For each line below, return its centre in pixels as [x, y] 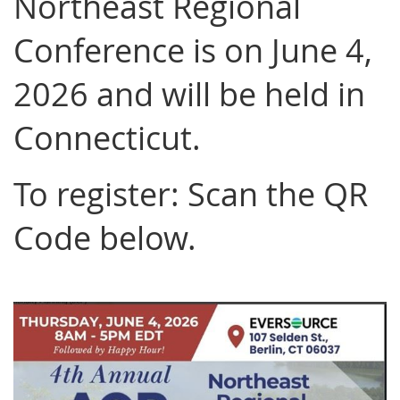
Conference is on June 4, [193, 50]
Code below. [105, 237]
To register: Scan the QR [191, 193]
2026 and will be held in [189, 93]
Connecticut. [107, 137]
